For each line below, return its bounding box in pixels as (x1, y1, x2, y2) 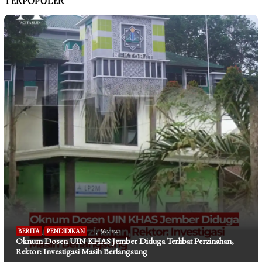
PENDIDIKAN (47, 227, 85, 236)
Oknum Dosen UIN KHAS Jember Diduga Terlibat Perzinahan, (16, 235, 234, 247)
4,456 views (93, 227, 120, 236)
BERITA (18, 227, 40, 236)
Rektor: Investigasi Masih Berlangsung (16, 246, 147, 257)
